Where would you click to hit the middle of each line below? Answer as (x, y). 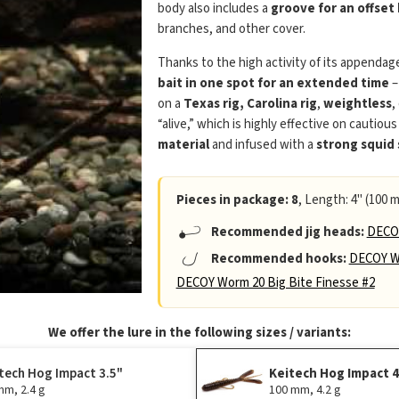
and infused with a (262, 145)
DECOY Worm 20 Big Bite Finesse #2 (275, 283)
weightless (357, 104)
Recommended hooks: (277, 259)
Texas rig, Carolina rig (250, 104)
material (183, 145)
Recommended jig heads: (286, 232)
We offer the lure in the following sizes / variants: (199, 333)
